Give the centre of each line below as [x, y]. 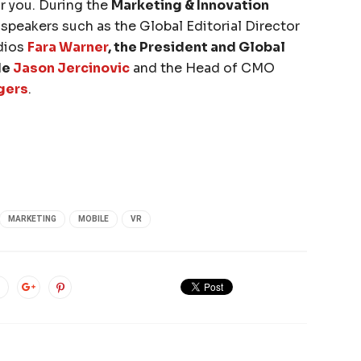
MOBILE [93, 218]
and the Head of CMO [202, 68]
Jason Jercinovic [71, 68]
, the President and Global [197, 47]
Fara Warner [68, 47]
